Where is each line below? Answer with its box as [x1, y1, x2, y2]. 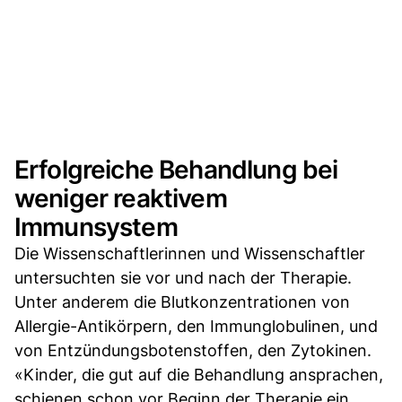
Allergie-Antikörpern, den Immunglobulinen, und [14, 316, 378, 336]
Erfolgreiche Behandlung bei [14, 153, 338, 185]
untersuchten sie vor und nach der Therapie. [14, 267, 352, 287]
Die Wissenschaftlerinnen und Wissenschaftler [14, 243, 365, 263]
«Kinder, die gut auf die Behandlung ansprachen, [14, 364, 383, 384]
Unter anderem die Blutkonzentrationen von [14, 292, 350, 311]
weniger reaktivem [14, 182, 227, 214]
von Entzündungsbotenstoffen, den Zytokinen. [14, 340, 371, 360]
